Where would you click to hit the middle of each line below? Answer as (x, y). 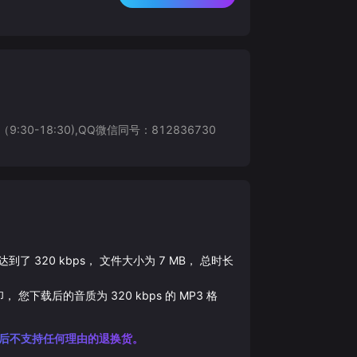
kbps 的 (154, 295)
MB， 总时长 (199, 260)
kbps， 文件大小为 (105, 260)
